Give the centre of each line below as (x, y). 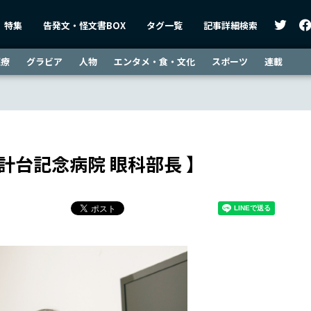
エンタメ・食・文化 (154, 61)
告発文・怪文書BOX (84, 25)
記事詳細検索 (230, 25)
